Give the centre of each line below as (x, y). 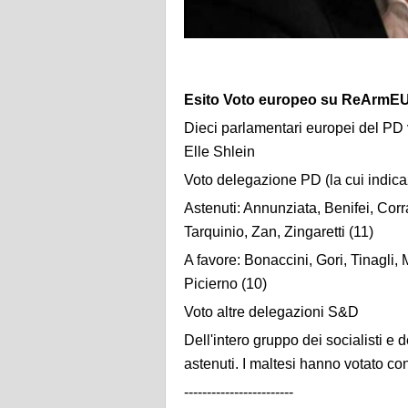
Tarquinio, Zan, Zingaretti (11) (279, 232)
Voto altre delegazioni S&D (271, 312)
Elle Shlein (219, 152)
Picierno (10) (225, 284)
